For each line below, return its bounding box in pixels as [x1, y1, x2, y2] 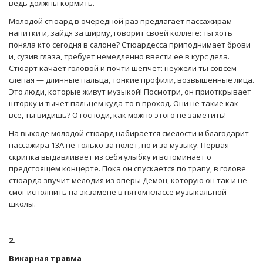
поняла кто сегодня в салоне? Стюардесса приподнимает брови [9, 39, 251, 50]
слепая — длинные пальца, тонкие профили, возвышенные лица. [9, 75, 254, 86]
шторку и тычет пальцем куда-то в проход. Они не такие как [9, 98, 238, 109]
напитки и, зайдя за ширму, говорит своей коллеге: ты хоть [9, 28, 232, 39]
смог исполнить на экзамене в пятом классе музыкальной [9, 187, 227, 198]
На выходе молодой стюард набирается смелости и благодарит [9, 128, 249, 139]
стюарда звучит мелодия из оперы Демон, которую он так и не [9, 175, 247, 186]
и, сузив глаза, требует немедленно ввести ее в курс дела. [9, 51, 230, 62]
